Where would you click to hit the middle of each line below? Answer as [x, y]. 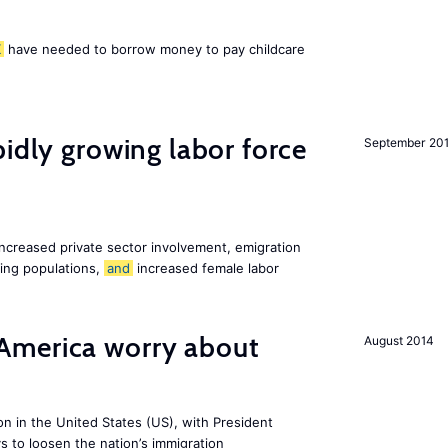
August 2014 [399, 340]
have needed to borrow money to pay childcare [154, 49]
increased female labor [206, 268]
